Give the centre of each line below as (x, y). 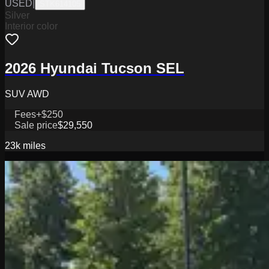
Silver (17, 15)
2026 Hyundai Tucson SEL (95, 68)
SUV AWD (27, 94)
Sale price (36, 125)
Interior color (31, 26)
